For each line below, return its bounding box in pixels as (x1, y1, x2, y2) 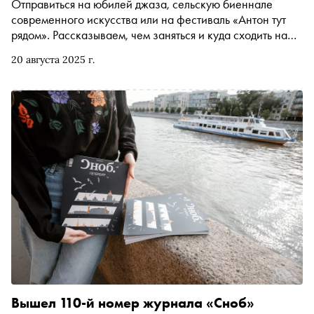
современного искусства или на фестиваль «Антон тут (11, 11, 286, 27)
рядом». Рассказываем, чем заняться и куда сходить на (11, 26, 287, 43)
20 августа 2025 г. (11, 53, 95, 66)
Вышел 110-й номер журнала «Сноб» (11, 294, 254, 313)
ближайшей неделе (11, 41, 110, 58)
